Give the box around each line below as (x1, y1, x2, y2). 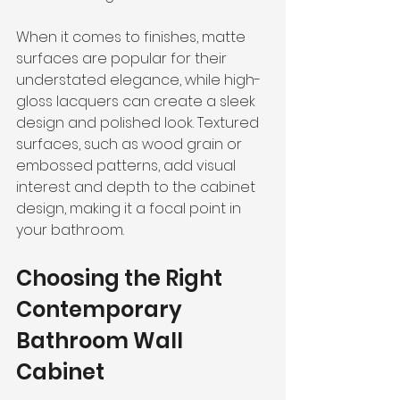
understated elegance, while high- (16, 70, 261, 91)
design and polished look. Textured (16, 112, 262, 134)
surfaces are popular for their (16, 48, 230, 70)
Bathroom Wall (16, 326, 187, 356)
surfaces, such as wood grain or (16, 134, 246, 155)
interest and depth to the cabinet (16, 177, 259, 198)
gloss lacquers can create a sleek (16, 91, 259, 112)
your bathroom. (16, 220, 124, 241)
